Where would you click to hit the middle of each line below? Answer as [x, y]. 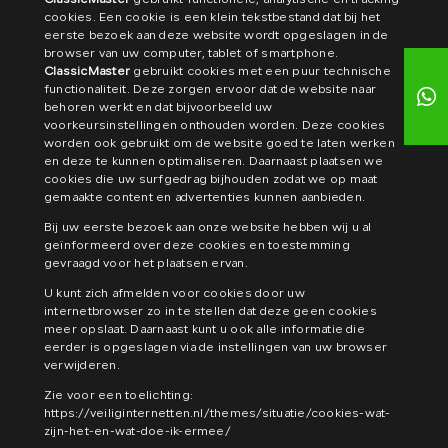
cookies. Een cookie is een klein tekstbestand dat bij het [212, 18]
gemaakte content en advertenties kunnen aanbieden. [204, 198]
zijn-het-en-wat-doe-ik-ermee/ [137, 432]
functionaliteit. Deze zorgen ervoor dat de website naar [210, 90]
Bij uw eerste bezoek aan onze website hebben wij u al [208, 228]
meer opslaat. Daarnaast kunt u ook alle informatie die [204, 330]
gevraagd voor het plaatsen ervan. [146, 264]
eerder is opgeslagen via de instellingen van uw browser [216, 348]
